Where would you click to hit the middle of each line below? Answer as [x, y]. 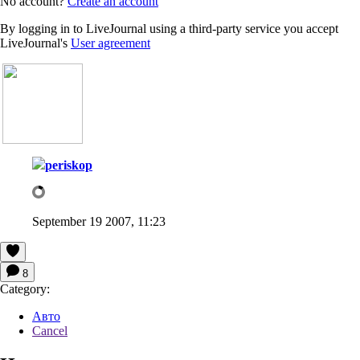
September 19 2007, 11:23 [99, 221]
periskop [69, 165]
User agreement [110, 43]
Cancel [50, 330]
